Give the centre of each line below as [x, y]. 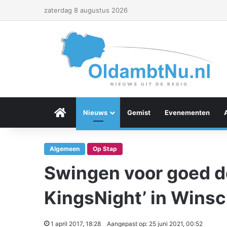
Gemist [139, 112]
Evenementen [187, 112]
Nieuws [95, 112]
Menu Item [83, 112]
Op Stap [105, 149]
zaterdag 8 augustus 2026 [86, 10]
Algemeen [65, 149]
